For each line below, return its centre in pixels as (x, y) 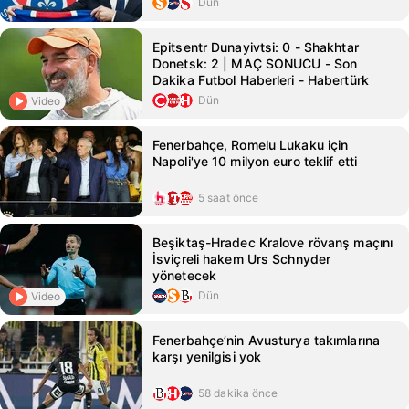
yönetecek (184, 275)
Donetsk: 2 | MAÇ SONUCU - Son (255, 63)
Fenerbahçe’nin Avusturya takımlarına (267, 340)
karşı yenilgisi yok (207, 357)
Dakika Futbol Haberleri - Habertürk (261, 80)
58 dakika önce (238, 393)
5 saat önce (229, 198)
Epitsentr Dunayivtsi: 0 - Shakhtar (256, 47)
